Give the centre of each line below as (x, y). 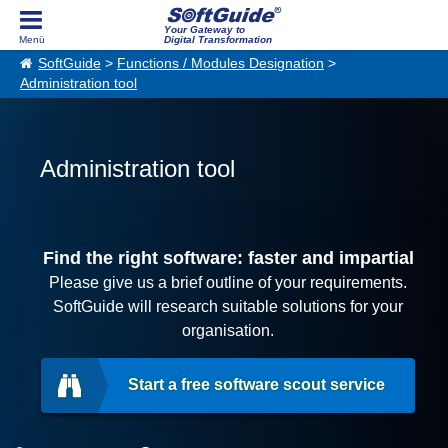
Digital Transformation (217, 39)
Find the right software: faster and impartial (228, 258)
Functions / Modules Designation (220, 63)
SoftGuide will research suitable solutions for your (228, 306)
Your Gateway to (204, 29)
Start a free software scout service (257, 384)
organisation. (228, 330)
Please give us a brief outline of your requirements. (228, 282)
